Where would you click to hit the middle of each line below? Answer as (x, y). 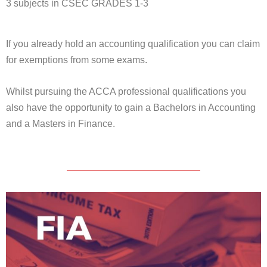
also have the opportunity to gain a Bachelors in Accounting (131, 107)
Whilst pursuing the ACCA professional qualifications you (126, 91)
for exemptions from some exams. (77, 60)
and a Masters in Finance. (60, 123)
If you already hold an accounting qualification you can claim (133, 44)
